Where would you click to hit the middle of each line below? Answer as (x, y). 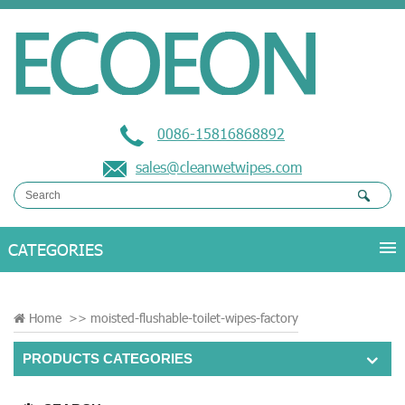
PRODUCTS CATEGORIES (108, 358)
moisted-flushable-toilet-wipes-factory (194, 318)
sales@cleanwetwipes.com (219, 167)
